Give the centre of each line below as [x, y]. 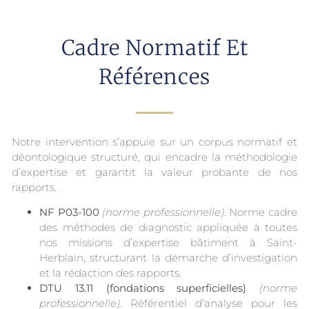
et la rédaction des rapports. [110, 272]
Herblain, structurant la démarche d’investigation [168, 257]
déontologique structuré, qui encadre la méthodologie [154, 157]
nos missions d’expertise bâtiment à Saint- [168, 242]
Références [154, 76]
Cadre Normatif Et [154, 47]
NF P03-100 [69, 212]
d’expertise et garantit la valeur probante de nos [154, 172]
